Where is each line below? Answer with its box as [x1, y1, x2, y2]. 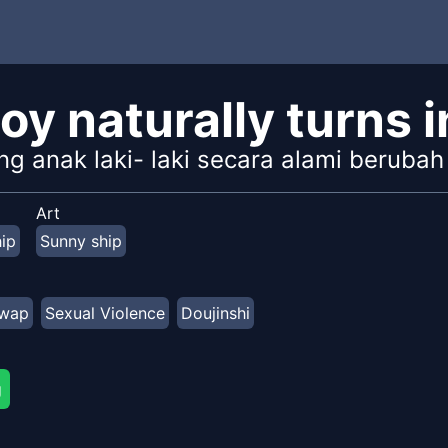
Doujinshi [181, 303, 250, 323]
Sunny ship [40, 231, 122, 251]
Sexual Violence [45, 303, 165, 323]
